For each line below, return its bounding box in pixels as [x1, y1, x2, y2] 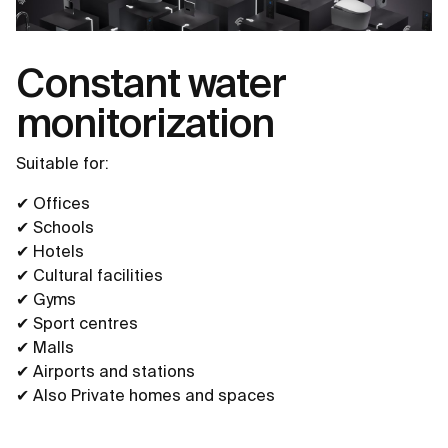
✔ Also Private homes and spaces [16, 386, 275, 405]
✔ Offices [16, 194, 90, 213]
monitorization [16, 100, 274, 146]
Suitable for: [16, 154, 109, 173]
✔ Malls [16, 338, 74, 357]
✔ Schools [16, 218, 94, 237]
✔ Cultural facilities [16, 266, 163, 285]
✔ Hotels [16, 242, 84, 261]
